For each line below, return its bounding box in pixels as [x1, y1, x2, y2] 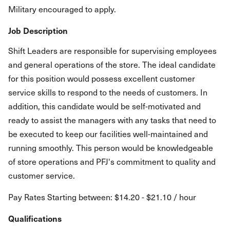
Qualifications [8, 212, 62, 224]
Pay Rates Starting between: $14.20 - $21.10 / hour [8, 190, 196, 203]
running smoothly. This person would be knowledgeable [8, 141, 213, 154]
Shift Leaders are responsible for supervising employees [8, 44, 217, 56]
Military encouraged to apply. [8, 3, 116, 15]
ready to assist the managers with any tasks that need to [8, 113, 216, 126]
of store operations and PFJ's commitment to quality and [8, 155, 216, 167]
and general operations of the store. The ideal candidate [8, 58, 216, 70]
